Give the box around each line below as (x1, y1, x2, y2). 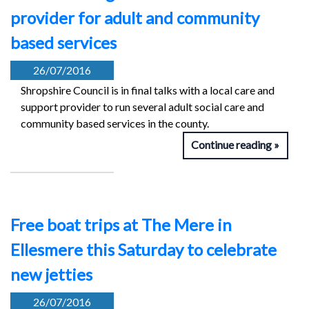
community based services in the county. (21, 116, 209, 130)
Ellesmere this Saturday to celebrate (10, 239, 277, 260)
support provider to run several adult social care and (21, 99, 264, 113)
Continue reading (191, 138, 272, 152)
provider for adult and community (10, 7, 259, 28)
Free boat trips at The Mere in (10, 215, 232, 235)
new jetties (10, 264, 92, 285)
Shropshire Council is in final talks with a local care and (21, 83, 275, 97)
